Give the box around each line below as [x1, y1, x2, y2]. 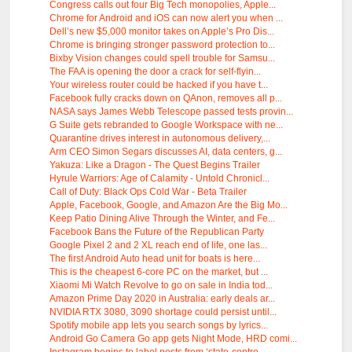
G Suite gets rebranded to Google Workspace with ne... [49, 119, 284, 131]
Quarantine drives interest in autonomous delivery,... [49, 133, 271, 145]
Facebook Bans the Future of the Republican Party [49, 226, 265, 238]
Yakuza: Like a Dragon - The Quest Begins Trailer [49, 159, 261, 171]
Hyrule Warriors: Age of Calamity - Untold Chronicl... [49, 173, 270, 185]
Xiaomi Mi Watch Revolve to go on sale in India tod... [49, 280, 273, 291]
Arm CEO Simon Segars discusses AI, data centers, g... [49, 146, 283, 158]
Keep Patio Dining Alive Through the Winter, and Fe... [49, 213, 276, 225]
